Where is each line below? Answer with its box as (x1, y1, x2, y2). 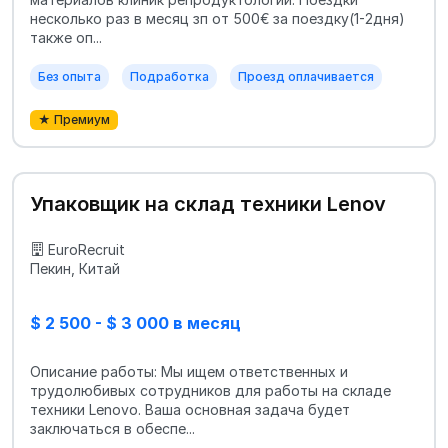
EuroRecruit (48, 240, 125, 258)
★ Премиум (38, 112, 110, 128)
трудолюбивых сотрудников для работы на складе (30, 382, 391, 400)
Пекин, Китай (30, 259, 120, 277)
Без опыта (38, 69, 101, 85)
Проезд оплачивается (238, 69, 374, 85)
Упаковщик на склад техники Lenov (30, 192, 386, 217)
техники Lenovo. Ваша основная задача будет (30, 401, 350, 419)
